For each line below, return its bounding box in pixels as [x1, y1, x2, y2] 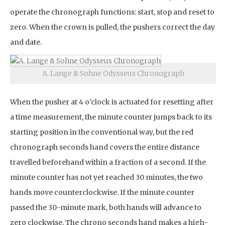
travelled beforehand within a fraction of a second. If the [10, 157, 206, 167]
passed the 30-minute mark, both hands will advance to [10, 202, 201, 212]
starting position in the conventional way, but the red [10, 127, 193, 137]
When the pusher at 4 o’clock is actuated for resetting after [10, 97, 213, 106]
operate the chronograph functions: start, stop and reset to [10, 7, 214, 17]
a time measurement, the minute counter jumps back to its [10, 112, 212, 122]
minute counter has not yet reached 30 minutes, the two [10, 172, 203, 182]
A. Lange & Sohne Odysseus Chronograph [42, 68, 184, 78]
